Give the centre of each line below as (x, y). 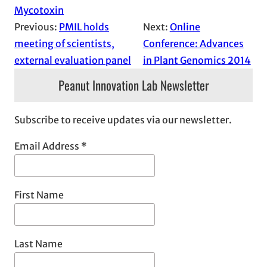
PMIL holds (84, 27)
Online (185, 27)
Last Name (38, 244)
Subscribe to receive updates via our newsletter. (123, 120)
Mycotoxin (39, 10)
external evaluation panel (73, 60)
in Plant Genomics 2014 (197, 60)
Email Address (48, 146)
